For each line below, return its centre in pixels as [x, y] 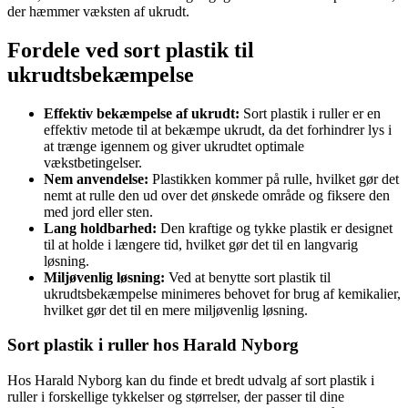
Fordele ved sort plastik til [131, 50]
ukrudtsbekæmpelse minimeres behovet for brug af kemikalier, [222, 293]
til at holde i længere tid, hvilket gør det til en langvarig [201, 244]
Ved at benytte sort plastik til [248, 277]
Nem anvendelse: [96, 178]
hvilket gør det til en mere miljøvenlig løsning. [176, 310]
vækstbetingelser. [93, 162]
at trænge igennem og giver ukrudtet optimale [174, 146]
